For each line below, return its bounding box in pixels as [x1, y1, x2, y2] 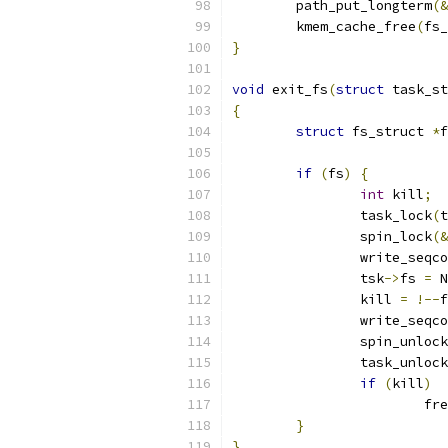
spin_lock [360, 228, 432, 245]
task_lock [360, 207, 432, 224]
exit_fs [264, 81, 328, 98]
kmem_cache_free [296, 18, 416, 35]
